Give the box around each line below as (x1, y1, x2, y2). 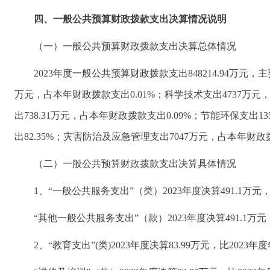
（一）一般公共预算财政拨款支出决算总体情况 (34, 41, 236, 51)
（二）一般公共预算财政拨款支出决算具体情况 (34, 159, 236, 169)
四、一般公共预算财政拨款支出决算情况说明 (34, 14, 227, 24)
